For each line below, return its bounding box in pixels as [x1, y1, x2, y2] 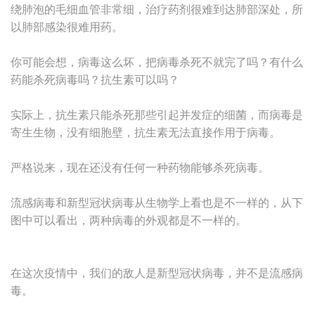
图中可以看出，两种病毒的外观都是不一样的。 [11, 214, 247, 226]
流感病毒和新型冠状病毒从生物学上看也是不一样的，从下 [11, 197, 303, 209]
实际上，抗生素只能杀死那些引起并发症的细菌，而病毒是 [11, 109, 303, 121]
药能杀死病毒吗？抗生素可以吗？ [11, 74, 179, 86]
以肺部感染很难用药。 [11, 21, 123, 33]
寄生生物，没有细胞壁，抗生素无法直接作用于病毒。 [11, 127, 281, 139]
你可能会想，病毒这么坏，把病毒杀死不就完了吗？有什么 [11, 56, 303, 68]
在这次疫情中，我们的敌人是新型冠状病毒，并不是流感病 [11, 267, 303, 279]
